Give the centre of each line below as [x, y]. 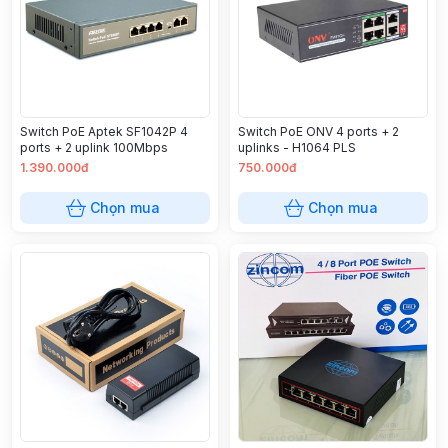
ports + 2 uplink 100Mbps [94, 147]
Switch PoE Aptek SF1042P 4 [104, 131]
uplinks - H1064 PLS [297, 147]
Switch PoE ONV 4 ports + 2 [318, 131]
